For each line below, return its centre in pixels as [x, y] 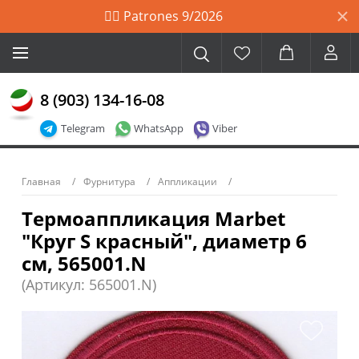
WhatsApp [159, 128]
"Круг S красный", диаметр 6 [164, 241]
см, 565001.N [84, 263]
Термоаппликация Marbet [153, 218]
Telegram [83, 128]
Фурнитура [109, 182]
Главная [41, 182]
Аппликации [188, 182]
